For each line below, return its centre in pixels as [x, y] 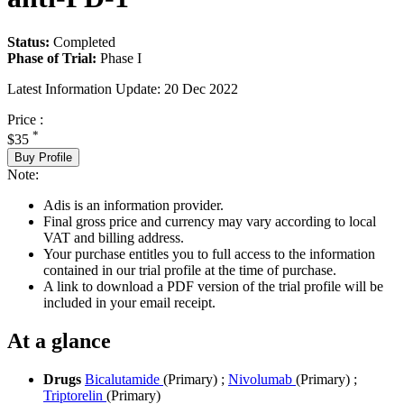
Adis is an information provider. [133, 205]
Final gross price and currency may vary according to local [210, 221]
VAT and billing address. [114, 237]
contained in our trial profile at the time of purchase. [190, 270]
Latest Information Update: [84, 88]
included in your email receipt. [129, 302]
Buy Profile [43, 157]
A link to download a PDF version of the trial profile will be [213, 286]
